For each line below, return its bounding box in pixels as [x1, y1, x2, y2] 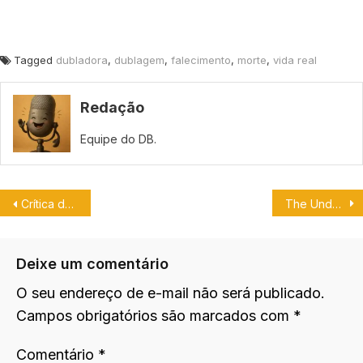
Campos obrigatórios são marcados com [16, 306, 293, 324]
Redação [80, 98, 145, 116]
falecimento [171, 53, 231, 66]
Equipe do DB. [80, 131, 157, 146]
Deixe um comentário [16, 254, 169, 272]
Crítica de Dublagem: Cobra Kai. [21, 196, 65, 211]
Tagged [14, 53, 56, 66]
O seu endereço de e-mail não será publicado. [16, 284, 325, 301]
